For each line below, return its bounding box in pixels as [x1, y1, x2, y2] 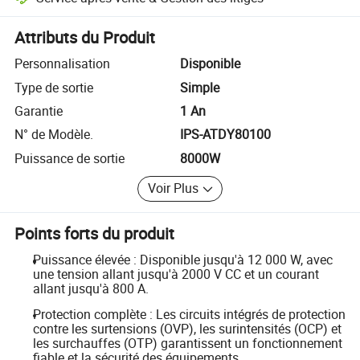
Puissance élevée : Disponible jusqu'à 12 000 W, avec [32, 251, 333, 269]
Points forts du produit [14, 222, 175, 244]
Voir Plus [147, 179, 198, 198]
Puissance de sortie [14, 149, 125, 167]
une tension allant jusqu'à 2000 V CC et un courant [32, 265, 319, 284]
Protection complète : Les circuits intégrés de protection [32, 305, 346, 323]
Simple [180, 78, 219, 96]
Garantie [14, 101, 63, 120]
